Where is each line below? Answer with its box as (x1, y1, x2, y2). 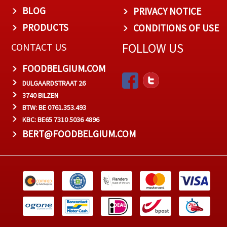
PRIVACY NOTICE (133, 5, 201, 17)
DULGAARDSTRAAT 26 (22, 78, 86, 88)
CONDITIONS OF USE (133, 21, 219, 34)
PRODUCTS (22, 21, 68, 33)
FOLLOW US (122, 40, 183, 56)
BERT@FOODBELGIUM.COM (22, 127, 136, 140)
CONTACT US (11, 40, 66, 53)
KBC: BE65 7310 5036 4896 (22, 115, 99, 124)
